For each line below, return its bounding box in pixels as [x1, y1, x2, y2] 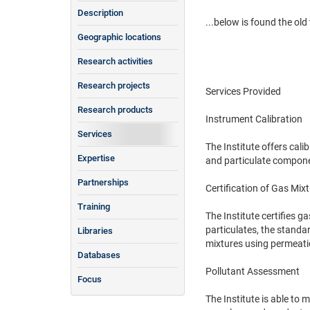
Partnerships [77, 176, 129, 188]
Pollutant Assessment [206, 265, 300, 277]
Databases [77, 249, 120, 260]
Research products [77, 104, 153, 115]
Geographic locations [77, 31, 161, 42]
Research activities [77, 55, 153, 66]
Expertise [77, 152, 115, 163]
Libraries [77, 225, 113, 236]
